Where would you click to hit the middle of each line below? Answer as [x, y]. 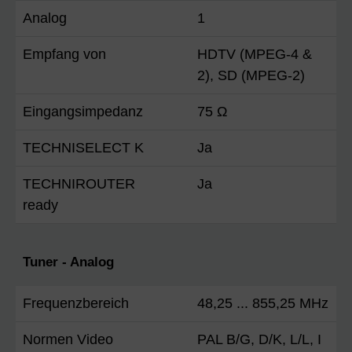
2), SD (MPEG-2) [251, 75]
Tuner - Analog [68, 262]
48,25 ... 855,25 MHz [263, 303]
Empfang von [64, 54]
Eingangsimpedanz [83, 111]
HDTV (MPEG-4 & [255, 54]
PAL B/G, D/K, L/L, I [259, 339]
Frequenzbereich [76, 303]
